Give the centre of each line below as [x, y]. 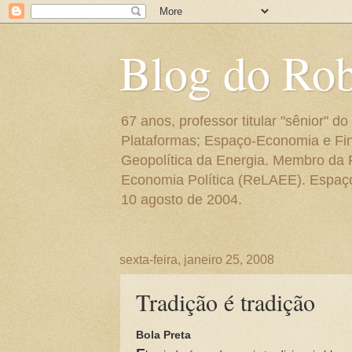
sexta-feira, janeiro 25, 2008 [197, 260]
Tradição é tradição [225, 302]
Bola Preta [163, 335]
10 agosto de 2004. [181, 200]
